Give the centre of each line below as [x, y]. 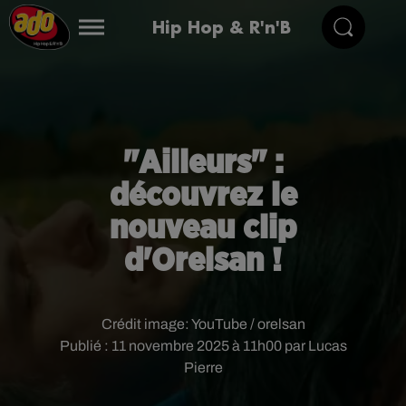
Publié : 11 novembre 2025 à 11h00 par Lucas [203, 346]
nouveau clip [203, 228]
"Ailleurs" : [203, 163]
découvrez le [203, 196]
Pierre [203, 367]
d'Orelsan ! [203, 261]
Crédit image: [146, 324]
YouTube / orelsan [248, 324]
